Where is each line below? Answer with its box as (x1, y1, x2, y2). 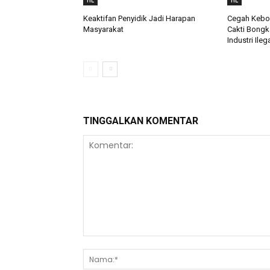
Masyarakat (83, 25, 124, 34)
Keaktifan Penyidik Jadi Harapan (83, 14, 195, 24)
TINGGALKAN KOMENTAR (83, 115, 198, 127)
